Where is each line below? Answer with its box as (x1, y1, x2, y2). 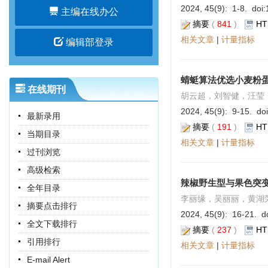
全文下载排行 (27, 219, 77, 229)
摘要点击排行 (27, 201, 77, 211)
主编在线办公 (59, 7, 118, 17)
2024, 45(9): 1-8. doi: (181, 4, 266, 13)
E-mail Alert (27, 255, 70, 264)
